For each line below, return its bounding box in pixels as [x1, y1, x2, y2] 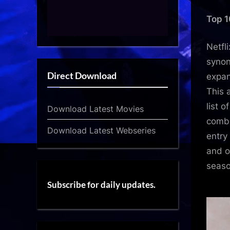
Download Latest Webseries [47, 125, 156, 136]
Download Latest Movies [47, 103, 144, 114]
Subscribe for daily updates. [47, 179, 156, 190]
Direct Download [47, 70, 117, 82]
